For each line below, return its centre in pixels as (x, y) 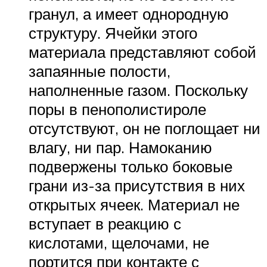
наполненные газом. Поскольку (138, 90)
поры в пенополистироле (117, 109)
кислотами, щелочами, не (119, 242)
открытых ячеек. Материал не (134, 204)
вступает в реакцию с (105, 223)
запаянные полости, (100, 71)
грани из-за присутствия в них (137, 185)
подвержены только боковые (131, 166)
